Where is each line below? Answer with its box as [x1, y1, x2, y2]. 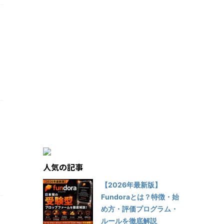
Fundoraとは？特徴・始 [101, 192, 179, 201]
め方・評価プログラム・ [101, 204, 178, 213]
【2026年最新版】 [101, 180, 161, 189]
